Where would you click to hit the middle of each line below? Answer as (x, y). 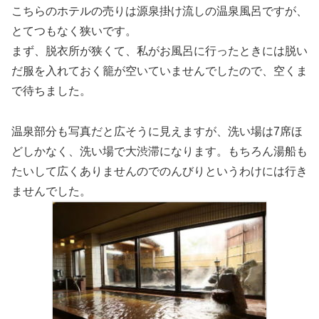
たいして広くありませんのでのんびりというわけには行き (159, 171)
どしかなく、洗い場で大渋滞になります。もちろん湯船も (159, 151)
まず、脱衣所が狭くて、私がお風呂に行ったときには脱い (159, 51)
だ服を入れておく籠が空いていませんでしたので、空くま (159, 70)
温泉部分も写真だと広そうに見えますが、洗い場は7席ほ (157, 131)
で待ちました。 (51, 90)
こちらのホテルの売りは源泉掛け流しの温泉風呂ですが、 (159, 11)
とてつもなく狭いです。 (74, 31)
